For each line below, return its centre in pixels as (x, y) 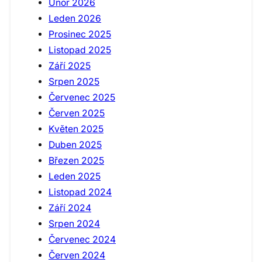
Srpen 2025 (74, 82)
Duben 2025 (75, 145)
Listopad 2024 (80, 192)
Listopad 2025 (80, 50)
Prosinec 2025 (80, 35)
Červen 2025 (77, 113)
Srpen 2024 (74, 224)
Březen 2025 (76, 161)
